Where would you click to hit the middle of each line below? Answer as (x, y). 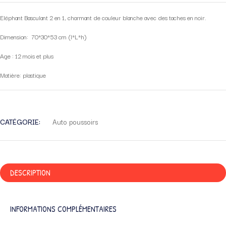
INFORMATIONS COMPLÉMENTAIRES (63, 209)
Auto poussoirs (75, 121)
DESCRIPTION (30, 172)
